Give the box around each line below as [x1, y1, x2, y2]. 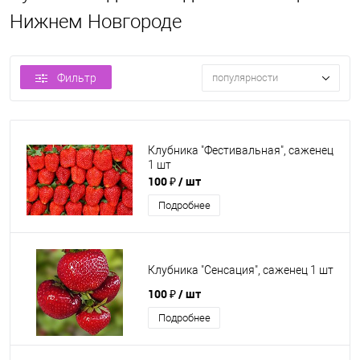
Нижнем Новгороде [10, 10, 182, 33]
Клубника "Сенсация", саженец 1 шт [148, 264, 333, 277]
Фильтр [57, 72, 96, 84]
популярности [212, 72, 278, 84]
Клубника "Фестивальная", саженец [148, 144, 333, 157]
